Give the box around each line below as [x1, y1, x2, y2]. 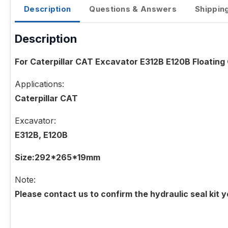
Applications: [15, 79, 64, 90]
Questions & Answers [89, 4, 177, 14]
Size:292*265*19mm [15, 152, 100, 163]
